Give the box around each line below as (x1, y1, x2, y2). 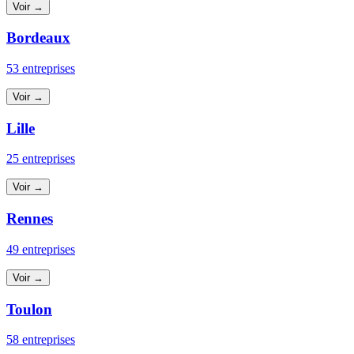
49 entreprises (6, 242, 75, 256)
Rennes (6, 210, 53, 228)
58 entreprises (6, 333, 75, 347)
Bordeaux (6, 29, 70, 47)
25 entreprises (6, 152, 75, 166)
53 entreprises (6, 62, 75, 76)
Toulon (6, 300, 52, 318)
